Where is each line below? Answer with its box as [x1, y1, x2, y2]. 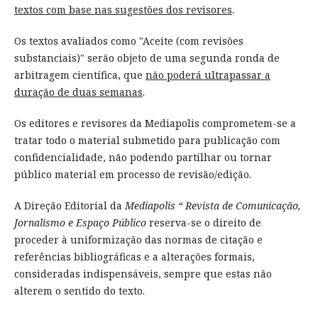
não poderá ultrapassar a [145, 68, 270, 82]
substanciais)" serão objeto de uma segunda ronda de [13, 51, 280, 65]
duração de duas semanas [13, 85, 143, 99]
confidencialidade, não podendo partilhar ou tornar [13, 150, 272, 165]
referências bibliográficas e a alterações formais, [13, 250, 255, 264]
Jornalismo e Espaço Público [13, 216, 146, 230]
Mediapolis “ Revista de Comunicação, [124, 199, 301, 213]
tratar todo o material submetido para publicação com [13, 133, 280, 148]
